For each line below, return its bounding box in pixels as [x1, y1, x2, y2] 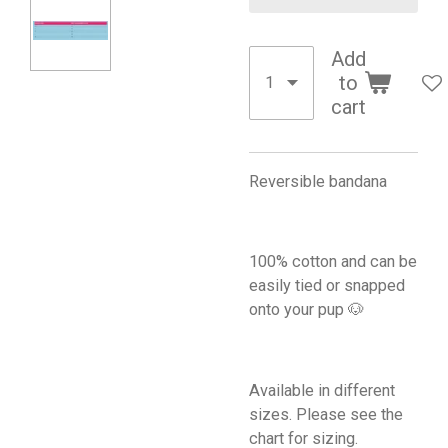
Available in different [249, 380, 395, 400]
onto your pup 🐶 [249, 300, 364, 320]
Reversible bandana [249, 171, 387, 191]
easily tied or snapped [249, 276, 405, 296]
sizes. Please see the [249, 404, 403, 424]
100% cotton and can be [249, 252, 417, 272]
